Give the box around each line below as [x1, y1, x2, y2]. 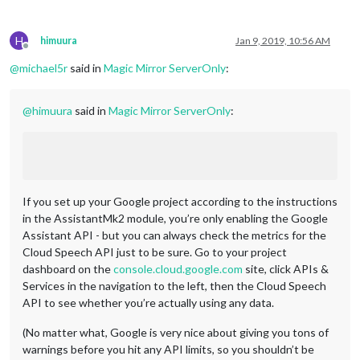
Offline [25, 45, 55, 58]
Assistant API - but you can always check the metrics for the [22, 227, 326, 242]
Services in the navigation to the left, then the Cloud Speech [22, 278, 326, 292]
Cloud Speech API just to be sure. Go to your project [22, 244, 287, 259]
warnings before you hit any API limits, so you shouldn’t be [22, 342, 314, 356]
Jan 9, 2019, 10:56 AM [235, 34, 330, 47]
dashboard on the [22, 261, 113, 276]
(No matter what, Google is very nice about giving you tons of [22, 325, 329, 339]
